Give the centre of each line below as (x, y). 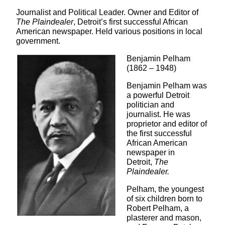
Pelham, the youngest (165, 189)
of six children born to (164, 199)
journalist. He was (158, 115)
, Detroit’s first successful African (131, 22)
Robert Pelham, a (158, 208)
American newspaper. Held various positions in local (109, 32)
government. (38, 41)
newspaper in (151, 153)
